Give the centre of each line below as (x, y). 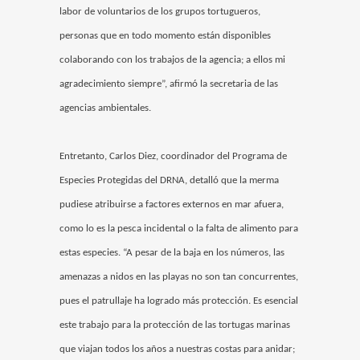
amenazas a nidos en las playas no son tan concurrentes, (179, 277)
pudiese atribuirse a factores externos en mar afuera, (172, 205)
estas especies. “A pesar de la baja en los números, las (172, 253)
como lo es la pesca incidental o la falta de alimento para (179, 229)
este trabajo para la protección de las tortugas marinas (175, 325)
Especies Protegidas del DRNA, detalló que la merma (169, 181)
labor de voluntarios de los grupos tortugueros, (160, 12)
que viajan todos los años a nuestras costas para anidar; (177, 350)
